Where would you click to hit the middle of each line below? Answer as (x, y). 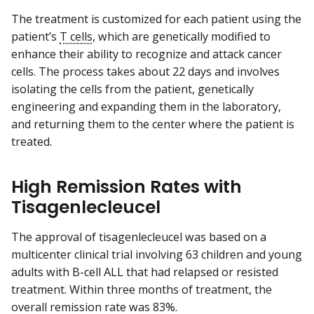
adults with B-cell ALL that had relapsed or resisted (145, 272)
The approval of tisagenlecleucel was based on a (139, 237)
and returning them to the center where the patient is (153, 124)
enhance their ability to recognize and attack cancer (146, 54)
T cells (76, 36)
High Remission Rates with (127, 186)
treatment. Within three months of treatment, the (142, 290)
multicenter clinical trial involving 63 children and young (157, 255)
